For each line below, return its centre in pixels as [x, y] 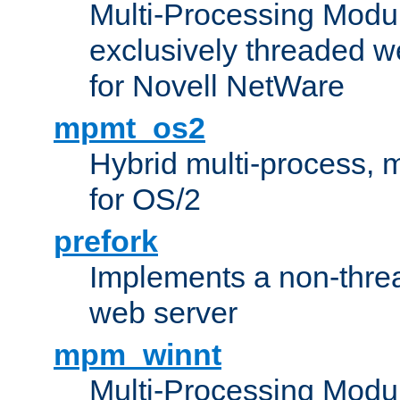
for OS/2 [145, 199]
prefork [106, 241]
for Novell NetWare [217, 85]
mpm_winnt [137, 354]
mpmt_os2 [129, 127]
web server [163, 312]
